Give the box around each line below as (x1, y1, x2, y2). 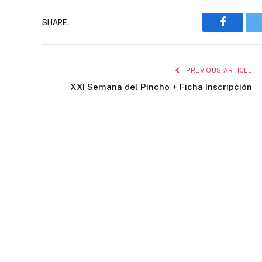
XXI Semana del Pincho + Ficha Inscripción (70, 82, 252, 92)
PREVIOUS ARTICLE (184, 67, 252, 74)
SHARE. (42, 18, 69, 27)
